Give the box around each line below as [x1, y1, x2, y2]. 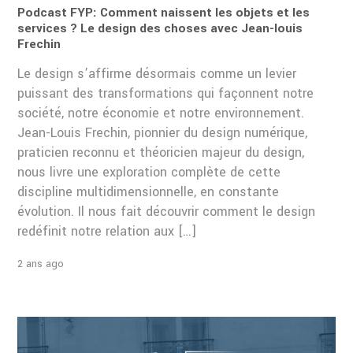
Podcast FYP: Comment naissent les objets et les [17, 4, 310, 22]
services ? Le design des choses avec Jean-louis [17, 20, 303, 38]
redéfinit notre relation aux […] [17, 222, 197, 241]
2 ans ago [17, 256, 65, 272]
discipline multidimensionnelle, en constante [17, 183, 280, 202]
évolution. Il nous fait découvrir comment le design [17, 203, 316, 221]
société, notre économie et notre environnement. [17, 104, 305, 123]
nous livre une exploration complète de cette [17, 163, 281, 182]
